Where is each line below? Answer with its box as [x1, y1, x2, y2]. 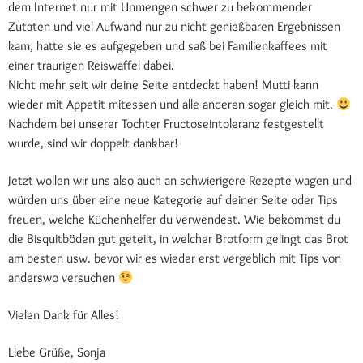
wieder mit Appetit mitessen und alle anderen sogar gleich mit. [8, 96, 336, 113]
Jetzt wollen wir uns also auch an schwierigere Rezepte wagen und [8, 173, 352, 189]
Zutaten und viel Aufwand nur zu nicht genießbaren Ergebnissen [8, 19, 340, 35]
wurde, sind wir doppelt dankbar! [8, 135, 178, 152]
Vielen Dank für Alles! [8, 307, 119, 323]
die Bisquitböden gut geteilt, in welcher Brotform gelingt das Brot [8, 231, 348, 247]
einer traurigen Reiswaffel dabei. [8, 58, 174, 74]
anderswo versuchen [8, 270, 118, 286]
